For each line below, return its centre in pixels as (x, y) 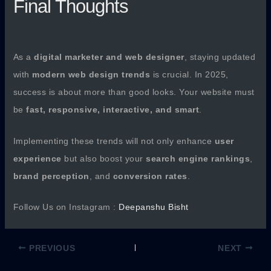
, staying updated (220, 57)
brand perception (51, 176)
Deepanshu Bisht (154, 207)
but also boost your (104, 158)
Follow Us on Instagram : (66, 207)
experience (37, 158)
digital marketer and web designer (109, 57)
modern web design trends (91, 75)
